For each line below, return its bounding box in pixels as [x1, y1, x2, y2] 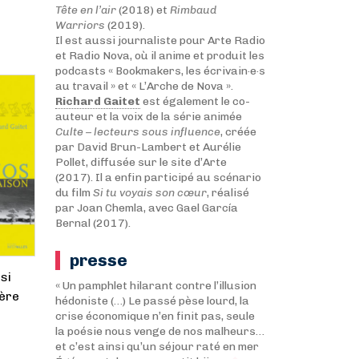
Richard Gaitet [54, 95, 140, 108]
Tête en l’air [54, 3, 116, 17]
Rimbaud [169, 3, 217, 17]
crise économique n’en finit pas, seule [54, 309, 255, 323]
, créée [220, 125, 256, 139]
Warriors [54, 18, 105, 32]
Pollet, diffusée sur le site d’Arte [54, 155, 227, 169]
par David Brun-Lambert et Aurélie [54, 140, 241, 154]
